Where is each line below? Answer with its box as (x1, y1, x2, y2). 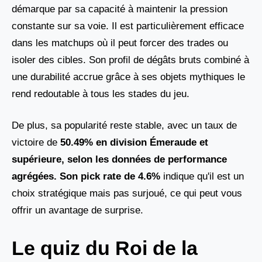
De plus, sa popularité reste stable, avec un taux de (12, 120, 237, 132)
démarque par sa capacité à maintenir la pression (12, 3, 227, 15)
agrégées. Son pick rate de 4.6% (12, 171, 160, 182)
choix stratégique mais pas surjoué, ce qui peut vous (12, 188, 242, 199)
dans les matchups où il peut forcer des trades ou (12, 37, 228, 49)
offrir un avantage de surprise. (12, 205, 143, 216)
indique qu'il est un (160, 171, 244, 182)
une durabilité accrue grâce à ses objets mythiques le (12, 71, 245, 82)
